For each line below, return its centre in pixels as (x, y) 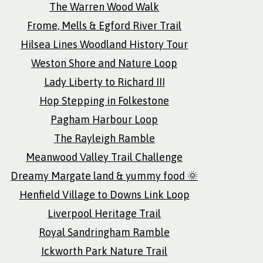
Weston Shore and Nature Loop (104, 63)
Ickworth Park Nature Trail (104, 251)
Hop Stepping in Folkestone (104, 101)
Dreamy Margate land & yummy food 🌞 (104, 176)
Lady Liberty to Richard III (104, 82)
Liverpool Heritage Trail (104, 213)
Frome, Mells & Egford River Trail (104, 26)
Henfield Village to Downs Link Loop (104, 195)
